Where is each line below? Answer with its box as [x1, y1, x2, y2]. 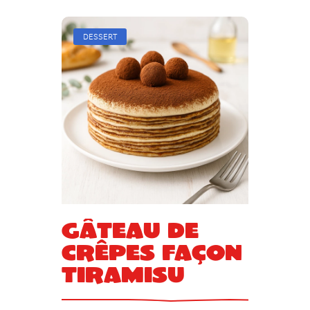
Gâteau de [61, 215, 199, 243]
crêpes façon [61, 237, 242, 265]
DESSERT [82, 33, 117, 42]
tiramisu [61, 259, 185, 287]
